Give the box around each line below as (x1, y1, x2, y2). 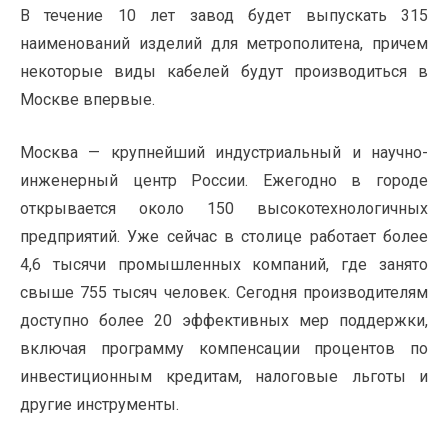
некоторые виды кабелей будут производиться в (20, 62, 428, 82)
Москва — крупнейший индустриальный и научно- (20, 143, 428, 163)
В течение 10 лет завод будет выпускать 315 (20, 6, 428, 26)
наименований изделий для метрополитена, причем (20, 34, 428, 54)
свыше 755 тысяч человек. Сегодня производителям (20, 283, 428, 303)
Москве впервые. (20, 90, 155, 110)
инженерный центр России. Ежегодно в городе (20, 171, 428, 191)
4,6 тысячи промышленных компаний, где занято (20, 255, 428, 275)
